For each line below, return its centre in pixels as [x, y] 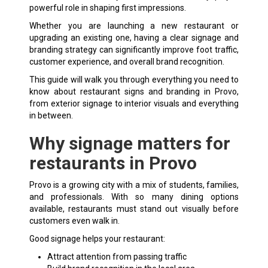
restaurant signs [112, 91]
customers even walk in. [74, 220]
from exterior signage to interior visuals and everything [134, 103]
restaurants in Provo [113, 163]
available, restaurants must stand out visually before [134, 208]
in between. [51, 115]
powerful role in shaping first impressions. [107, 7]
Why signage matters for [130, 143]
